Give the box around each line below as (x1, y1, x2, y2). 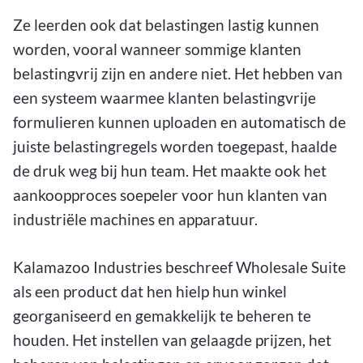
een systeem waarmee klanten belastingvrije (13, 88, 316, 108)
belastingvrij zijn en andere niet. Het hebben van (13, 64, 343, 83)
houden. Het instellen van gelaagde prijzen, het (13, 330, 331, 349)
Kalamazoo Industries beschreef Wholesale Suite (13, 257, 346, 276)
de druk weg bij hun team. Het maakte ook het (13, 161, 327, 181)
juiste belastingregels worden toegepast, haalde (13, 137, 337, 156)
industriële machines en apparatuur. (13, 210, 258, 229)
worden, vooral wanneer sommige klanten (13, 40, 301, 59)
